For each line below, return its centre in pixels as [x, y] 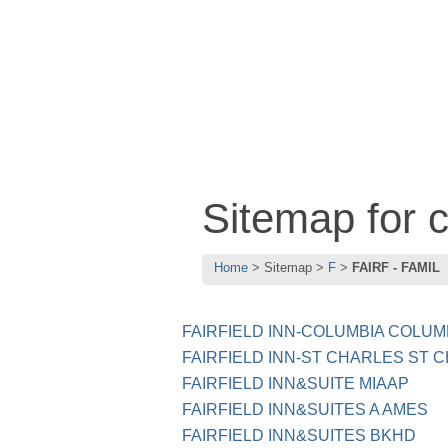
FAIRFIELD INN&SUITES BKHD [299, 436]
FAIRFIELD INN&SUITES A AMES [305, 410]
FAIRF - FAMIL [396, 268]
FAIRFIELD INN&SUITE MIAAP [295, 384]
